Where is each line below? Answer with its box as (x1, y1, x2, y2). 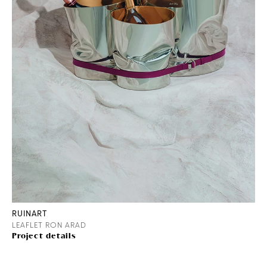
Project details (12, 233, 76, 241)
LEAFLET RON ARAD (12, 220, 86, 231)
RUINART (12, 208, 47, 219)
